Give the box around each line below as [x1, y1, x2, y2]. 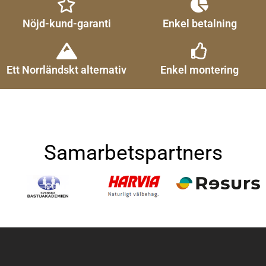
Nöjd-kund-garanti [22, 17, 111, 30]
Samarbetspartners [43, 140, 223, 165]
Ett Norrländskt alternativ [7, 63, 126, 76]
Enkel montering [160, 63, 239, 76]
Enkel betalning [162, 17, 237, 30]
